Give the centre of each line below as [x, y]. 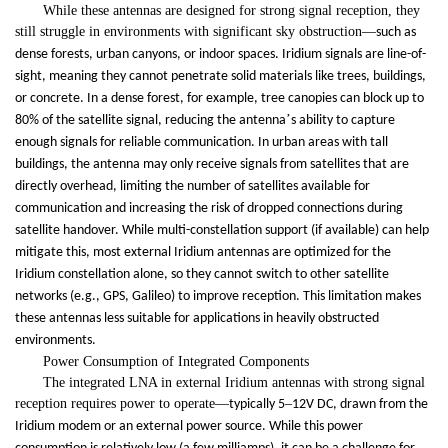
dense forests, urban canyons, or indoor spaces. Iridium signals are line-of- [220, 55]
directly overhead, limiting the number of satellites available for [192, 187]
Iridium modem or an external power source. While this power [189, 427]
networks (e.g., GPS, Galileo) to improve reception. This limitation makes [218, 297]
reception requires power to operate [115, 404]
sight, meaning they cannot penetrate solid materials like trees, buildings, [220, 77]
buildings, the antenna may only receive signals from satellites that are [212, 165]
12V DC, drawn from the [360, 405]
